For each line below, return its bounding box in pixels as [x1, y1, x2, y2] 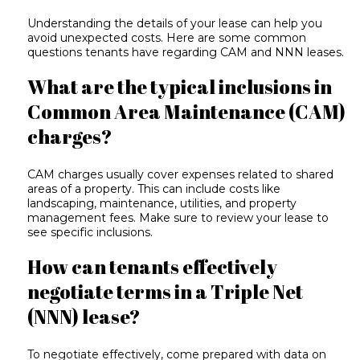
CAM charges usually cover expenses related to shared [27, 167, 334, 182]
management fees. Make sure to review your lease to [27, 211, 329, 226]
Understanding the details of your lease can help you [27, 16, 323, 31]
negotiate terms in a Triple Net [27, 278, 304, 305]
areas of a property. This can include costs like [27, 182, 281, 197]
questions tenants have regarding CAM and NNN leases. [27, 45, 345, 60]
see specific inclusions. [27, 225, 153, 240]
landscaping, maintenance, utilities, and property [27, 196, 297, 211]
